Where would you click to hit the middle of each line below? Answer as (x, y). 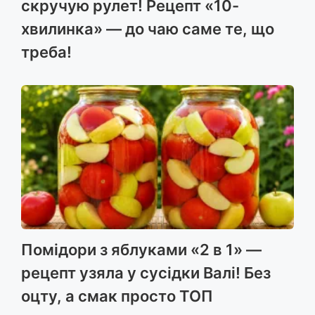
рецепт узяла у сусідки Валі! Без (146, 272)
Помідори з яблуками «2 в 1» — (141, 249)
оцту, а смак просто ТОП (117, 296)
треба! (46, 52)
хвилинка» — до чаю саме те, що (148, 28)
